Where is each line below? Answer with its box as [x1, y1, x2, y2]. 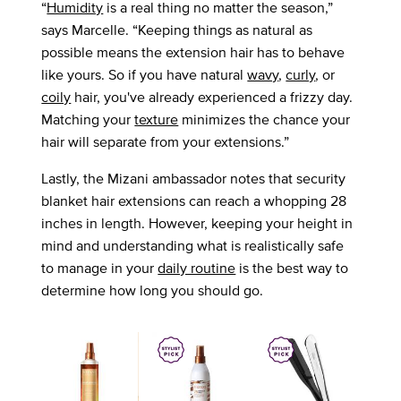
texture [134, 109, 179, 131]
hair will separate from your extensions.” [41, 132, 290, 153]
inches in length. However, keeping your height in [41, 213, 354, 235]
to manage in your [41, 258, 158, 279]
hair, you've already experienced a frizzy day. [71, 87, 354, 108]
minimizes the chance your [178, 109, 351, 131]
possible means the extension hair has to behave [41, 42, 346, 64]
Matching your [41, 109, 135, 131]
